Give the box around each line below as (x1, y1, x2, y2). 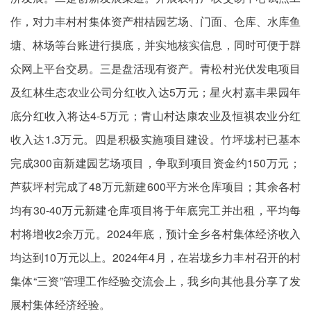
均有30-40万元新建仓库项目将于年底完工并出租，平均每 (10, 202, 301, 218)
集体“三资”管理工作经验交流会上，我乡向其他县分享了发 (10, 273, 301, 289)
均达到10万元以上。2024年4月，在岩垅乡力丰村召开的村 (10, 249, 301, 265)
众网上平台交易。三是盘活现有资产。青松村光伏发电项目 (10, 60, 301, 76)
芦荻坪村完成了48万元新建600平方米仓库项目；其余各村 (10, 178, 301, 194)
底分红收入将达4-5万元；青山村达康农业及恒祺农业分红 (10, 108, 301, 124)
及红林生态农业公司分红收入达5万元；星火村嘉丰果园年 (10, 84, 301, 100)
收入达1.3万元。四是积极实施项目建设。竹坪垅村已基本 (10, 131, 301, 147)
